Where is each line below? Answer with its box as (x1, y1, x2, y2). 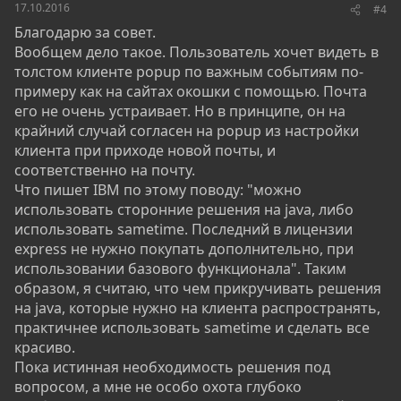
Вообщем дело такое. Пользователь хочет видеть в (14, 42, 379, 62)
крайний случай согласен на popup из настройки (14, 121, 359, 141)
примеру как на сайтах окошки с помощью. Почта (14, 81, 367, 101)
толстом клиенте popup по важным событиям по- (14, 62, 363, 81)
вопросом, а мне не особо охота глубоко (14, 377, 302, 397)
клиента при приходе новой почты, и (14, 141, 276, 160)
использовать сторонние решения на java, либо (14, 200, 354, 219)
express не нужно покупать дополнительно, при (14, 239, 354, 259)
